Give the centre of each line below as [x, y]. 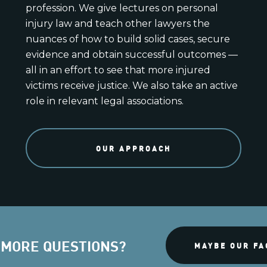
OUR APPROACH [133, 148]
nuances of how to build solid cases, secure [128, 39]
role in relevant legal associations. [104, 101]
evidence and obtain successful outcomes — [131, 54]
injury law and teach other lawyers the [117, 23]
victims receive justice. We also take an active [131, 85]
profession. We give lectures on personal [122, 8]
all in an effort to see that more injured [118, 70]
